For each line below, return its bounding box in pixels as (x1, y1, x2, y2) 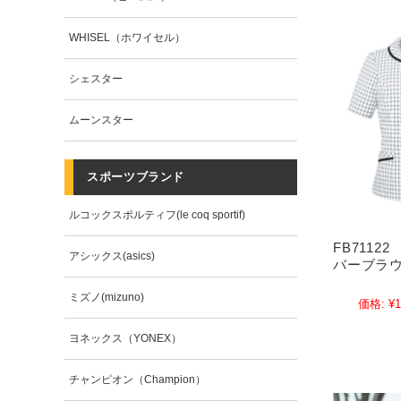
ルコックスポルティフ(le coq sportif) (69, 209, 246, 221)
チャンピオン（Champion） (69, 373, 207, 386)
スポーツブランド (87, 170, 185, 183)
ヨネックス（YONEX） (69, 332, 183, 345)
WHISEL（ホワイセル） (69, 31, 186, 44)
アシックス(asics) (69, 250, 156, 262)
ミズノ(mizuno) (69, 291, 145, 303)
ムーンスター (69, 114, 134, 126)
